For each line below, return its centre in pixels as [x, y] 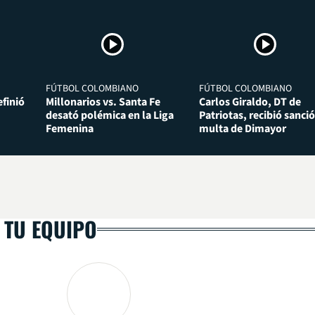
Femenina [70, 128]
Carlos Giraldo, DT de [250, 102]
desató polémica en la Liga [110, 115]
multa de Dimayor [242, 128]
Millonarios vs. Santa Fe [103, 102]
